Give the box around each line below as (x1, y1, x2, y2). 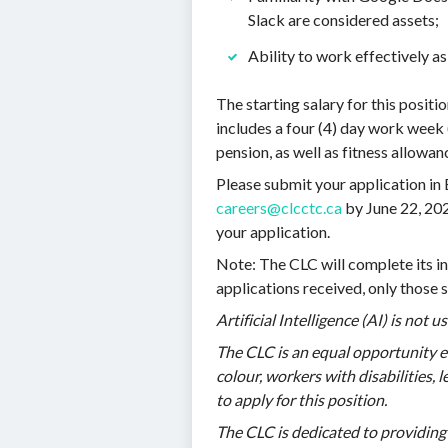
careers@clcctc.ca (216, 198, 342, 217)
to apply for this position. (216, 390, 387, 409)
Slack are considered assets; (248, 10, 439, 29)
